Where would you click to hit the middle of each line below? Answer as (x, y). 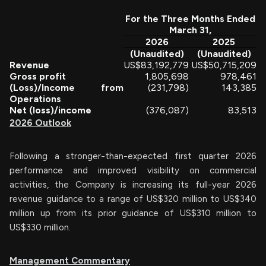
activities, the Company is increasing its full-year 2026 (133, 185)
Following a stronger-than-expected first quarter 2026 (133, 156)
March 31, (190, 30)
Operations (35, 99)
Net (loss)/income (50, 110)
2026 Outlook (40, 123)
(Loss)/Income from (66, 88)
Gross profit (38, 76)
